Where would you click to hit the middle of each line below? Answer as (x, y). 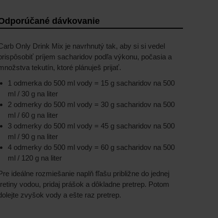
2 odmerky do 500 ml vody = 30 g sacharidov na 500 (91, 104)
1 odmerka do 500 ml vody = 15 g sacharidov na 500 (91, 83)
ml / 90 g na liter (33, 136)
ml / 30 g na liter (33, 94)
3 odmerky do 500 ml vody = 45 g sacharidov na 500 (91, 126)
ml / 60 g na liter (33, 115)
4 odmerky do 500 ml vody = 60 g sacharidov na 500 (91, 147)
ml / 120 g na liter (35, 158)
